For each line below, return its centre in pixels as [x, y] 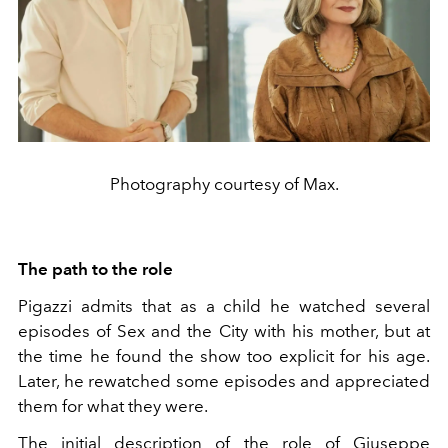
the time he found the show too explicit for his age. [224, 355]
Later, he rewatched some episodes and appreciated [224, 380]
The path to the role [95, 268]
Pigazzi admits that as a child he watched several [224, 305]
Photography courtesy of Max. [224, 183]
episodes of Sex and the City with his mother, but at [224, 330]
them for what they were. [113, 405]
